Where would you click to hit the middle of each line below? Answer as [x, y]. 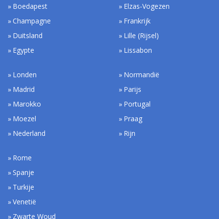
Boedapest [30, 6]
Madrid [24, 89]
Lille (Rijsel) [142, 36]
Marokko [27, 104]
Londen [25, 75]
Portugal [137, 104]
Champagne [32, 21]
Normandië [142, 75]
